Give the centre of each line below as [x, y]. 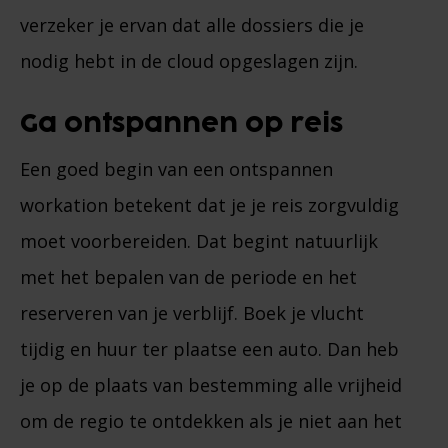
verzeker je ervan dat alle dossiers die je [192, 24]
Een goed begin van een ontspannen [176, 168]
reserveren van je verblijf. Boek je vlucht [192, 312]
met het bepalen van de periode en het [188, 276]
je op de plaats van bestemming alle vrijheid [211, 384]
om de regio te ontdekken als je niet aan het [211, 420]
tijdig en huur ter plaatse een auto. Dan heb [209, 348]
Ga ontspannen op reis [181, 124]
